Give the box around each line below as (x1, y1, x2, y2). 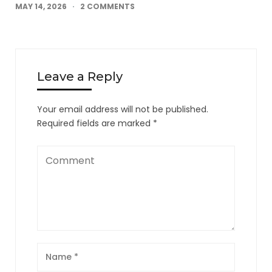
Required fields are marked (37, 117, 153, 129)
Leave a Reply (37, 69, 123, 84)
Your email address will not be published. (37, 103, 208, 115)
